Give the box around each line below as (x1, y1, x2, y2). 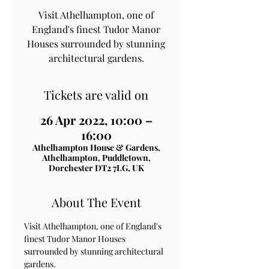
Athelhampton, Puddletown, (41, 151, 151, 163)
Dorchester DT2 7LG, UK (48, 162, 144, 174)
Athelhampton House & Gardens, (32, 141, 160, 153)
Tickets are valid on (44, 86, 148, 103)
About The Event (51, 193, 141, 210)
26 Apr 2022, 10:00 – (40, 111, 153, 128)
